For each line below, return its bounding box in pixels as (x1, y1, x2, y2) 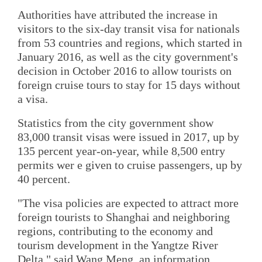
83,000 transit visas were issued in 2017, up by (18, 130, 239, 143)
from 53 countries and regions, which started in (18, 36, 242, 49)
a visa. (18, 92, 48, 105)
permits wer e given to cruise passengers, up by (18, 158, 242, 171)
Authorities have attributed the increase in (18, 8, 218, 21)
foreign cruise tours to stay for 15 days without (18, 78, 240, 91)
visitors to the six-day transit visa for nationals (18, 22, 240, 35)
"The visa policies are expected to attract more (18, 196, 239, 210)
